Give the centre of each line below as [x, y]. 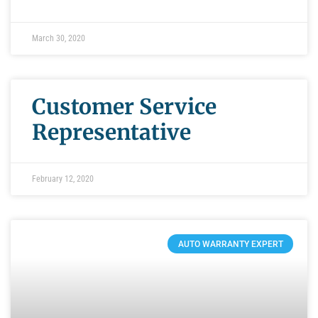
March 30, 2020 [59, 39]
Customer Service [124, 107]
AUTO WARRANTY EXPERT [230, 244]
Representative [111, 132]
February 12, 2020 [63, 179]
